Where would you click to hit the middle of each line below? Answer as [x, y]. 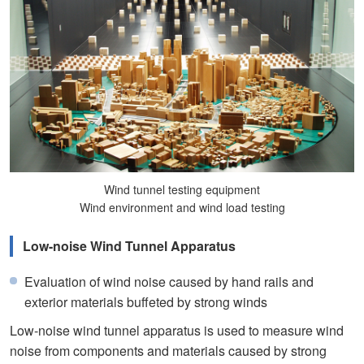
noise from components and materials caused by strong [168, 350]
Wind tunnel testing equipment [182, 189]
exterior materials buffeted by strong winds [146, 301]
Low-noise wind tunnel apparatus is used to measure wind [177, 330]
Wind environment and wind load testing [182, 207]
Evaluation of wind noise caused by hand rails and [169, 281]
